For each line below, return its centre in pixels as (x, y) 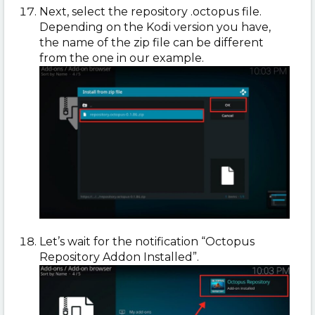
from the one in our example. (122, 58)
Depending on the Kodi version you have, (155, 27)
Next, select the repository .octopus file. (150, 11)
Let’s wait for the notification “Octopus (147, 241)
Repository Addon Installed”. (119, 257)
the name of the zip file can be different (152, 42)
